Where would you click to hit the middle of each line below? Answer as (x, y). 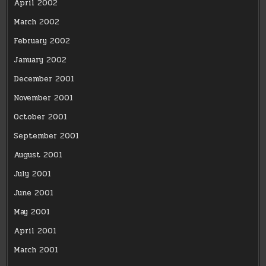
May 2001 (32, 212)
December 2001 (44, 79)
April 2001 (35, 231)
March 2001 (36, 250)
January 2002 (40, 60)
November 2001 (44, 98)
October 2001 (41, 117)
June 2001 (34, 193)
